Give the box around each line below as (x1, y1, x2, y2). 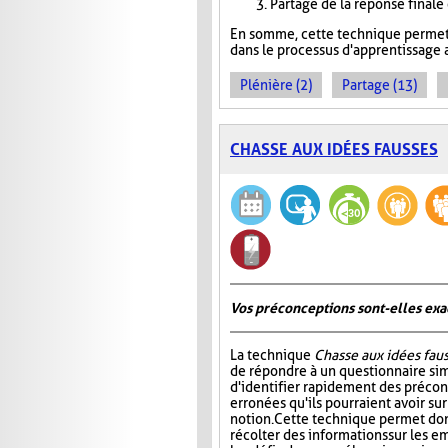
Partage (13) (342, 77, 417, 94)
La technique (230, 347, 314, 364)
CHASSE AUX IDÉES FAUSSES (230, 140, 438, 160)
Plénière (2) (240, 77, 312, 94)
